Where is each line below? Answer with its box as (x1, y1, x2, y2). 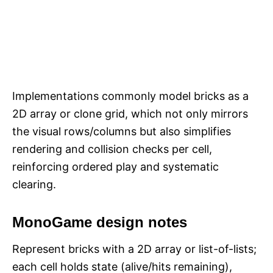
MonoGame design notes (12, 214, 187, 231)
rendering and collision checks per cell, (12, 143, 212, 156)
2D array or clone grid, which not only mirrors (12, 107, 248, 121)
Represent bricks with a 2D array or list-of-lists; (12, 243, 257, 256)
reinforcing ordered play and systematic (12, 160, 219, 174)
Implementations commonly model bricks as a (12, 90, 249, 103)
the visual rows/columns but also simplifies (12, 125, 231, 138)
